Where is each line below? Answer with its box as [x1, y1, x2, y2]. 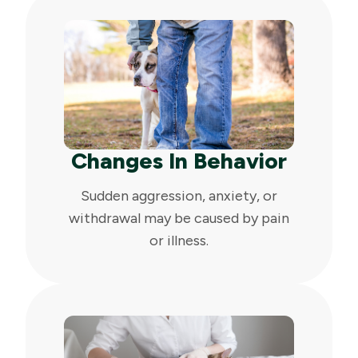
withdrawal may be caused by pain [69, 209, 289, 228]
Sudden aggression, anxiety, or [81, 187, 277, 205]
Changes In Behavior [71, 147, 287, 175]
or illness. [149, 232, 209, 250]
